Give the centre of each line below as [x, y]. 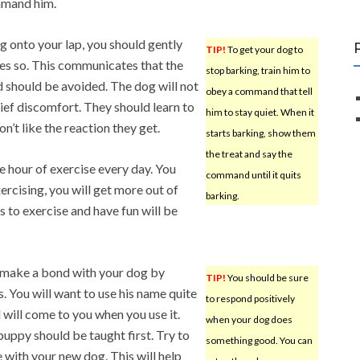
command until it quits [253, 174]
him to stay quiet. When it [260, 112]
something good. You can [259, 340]
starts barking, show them [260, 133]
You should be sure [267, 277]
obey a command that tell [259, 91]
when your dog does [249, 319]
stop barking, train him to [258, 70]
